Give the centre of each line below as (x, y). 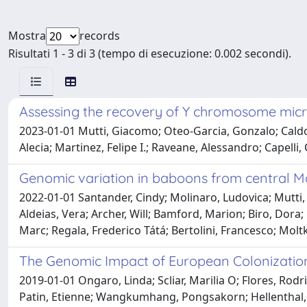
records (100, 36)
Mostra (27, 36)
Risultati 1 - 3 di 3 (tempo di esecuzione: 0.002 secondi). (150, 53)
